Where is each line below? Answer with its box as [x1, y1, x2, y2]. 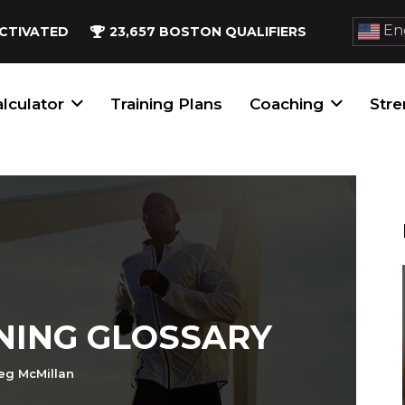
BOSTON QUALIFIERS [159, 23, 307, 40]
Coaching [250, 95, 325, 113]
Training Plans [110, 95, 223, 113]
